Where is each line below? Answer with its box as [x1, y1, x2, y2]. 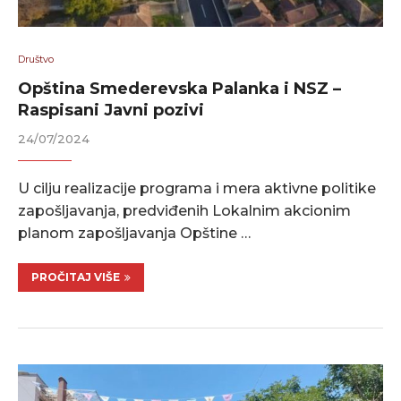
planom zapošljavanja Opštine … [18, 225, 251, 242]
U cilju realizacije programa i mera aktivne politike [18, 180, 376, 197]
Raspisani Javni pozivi [18, 100, 204, 120]
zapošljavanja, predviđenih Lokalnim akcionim [18, 202, 351, 219]
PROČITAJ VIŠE [31, 270, 120, 284]
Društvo [18, 53, 54, 65]
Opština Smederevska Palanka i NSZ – [18, 79, 341, 98]
